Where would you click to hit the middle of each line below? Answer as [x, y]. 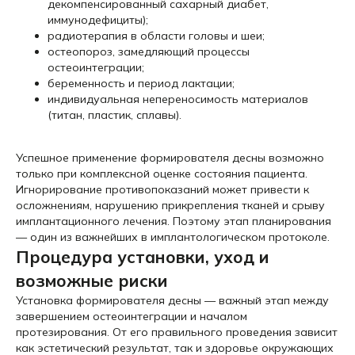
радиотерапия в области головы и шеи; [156, 36]
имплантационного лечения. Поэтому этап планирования [174, 221]
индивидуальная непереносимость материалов [178, 99]
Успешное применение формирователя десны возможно [170, 158]
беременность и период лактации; [141, 83]
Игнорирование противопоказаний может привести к [162, 189]
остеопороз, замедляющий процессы [149, 52]
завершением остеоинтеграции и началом [132, 316]
